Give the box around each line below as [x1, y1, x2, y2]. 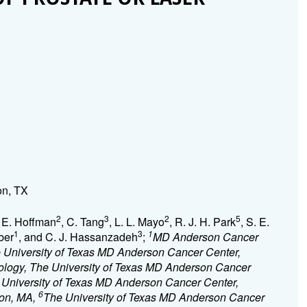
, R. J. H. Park [169, 214, 236, 230]
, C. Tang [60, 214, 104, 230]
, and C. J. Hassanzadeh [18, 229, 138, 245]
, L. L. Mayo [108, 214, 164, 230]
